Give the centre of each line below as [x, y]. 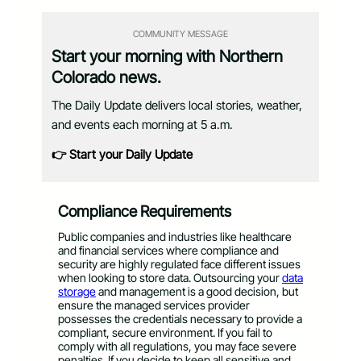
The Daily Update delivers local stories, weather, [177, 106]
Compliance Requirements [145, 212]
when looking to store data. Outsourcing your [170, 277]
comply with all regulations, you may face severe [177, 346]
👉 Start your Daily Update [122, 155]
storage [77, 291]
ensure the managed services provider [154, 305]
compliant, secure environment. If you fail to [165, 332]
